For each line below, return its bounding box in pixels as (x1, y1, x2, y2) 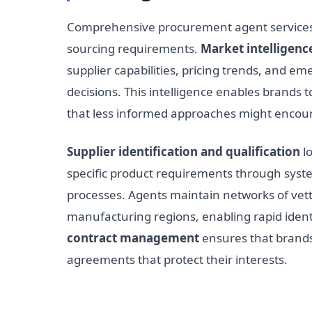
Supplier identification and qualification (67, 143, 300, 160)
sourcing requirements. (67, 40, 201, 57)
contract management (67, 230, 199, 247)
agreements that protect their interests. (67, 251, 288, 268)
